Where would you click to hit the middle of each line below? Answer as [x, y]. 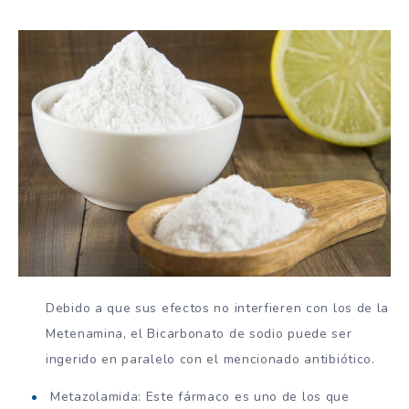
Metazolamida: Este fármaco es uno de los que [200, 396]
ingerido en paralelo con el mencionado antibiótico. [210, 359]
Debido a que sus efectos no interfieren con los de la [218, 308]
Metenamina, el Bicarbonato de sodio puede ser [199, 333]
